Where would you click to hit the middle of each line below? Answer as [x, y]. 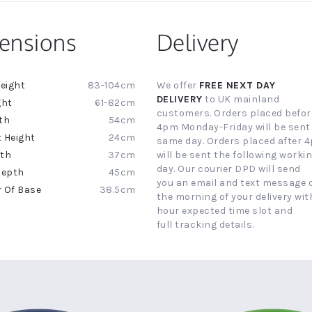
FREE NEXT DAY [237, 86]
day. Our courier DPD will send [228, 169]
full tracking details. [205, 225]
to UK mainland [241, 100]
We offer [178, 86]
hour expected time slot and [225, 211]
